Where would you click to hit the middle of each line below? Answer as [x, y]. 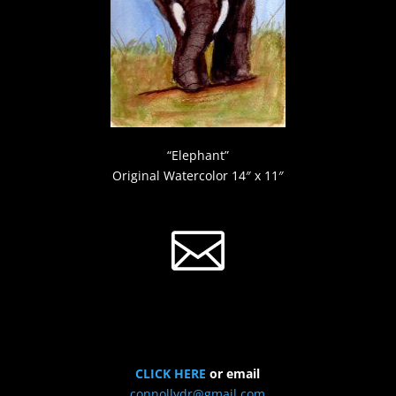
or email [233, 373]
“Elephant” [198, 155]
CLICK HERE [171, 373]
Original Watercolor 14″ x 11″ [198, 175]
